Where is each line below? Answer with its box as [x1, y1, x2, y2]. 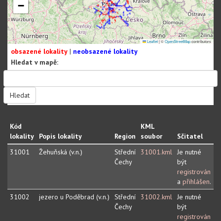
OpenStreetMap [165, 38, 190, 44]
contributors [190, 38, 211, 44]
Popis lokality [39, 132, 82, 141]
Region [114, 132, 136, 141]
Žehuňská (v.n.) [39, 147, 82, 157]
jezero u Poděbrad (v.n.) [39, 192, 110, 202]
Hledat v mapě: [11, 57, 58, 67]
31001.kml [141, 147, 172, 157]
